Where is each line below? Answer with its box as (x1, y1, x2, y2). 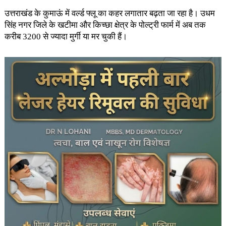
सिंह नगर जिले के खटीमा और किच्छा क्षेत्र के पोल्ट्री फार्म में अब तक (4, 20, 206, 30)
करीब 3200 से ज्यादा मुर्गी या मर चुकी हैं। (4, 32, 127, 41)
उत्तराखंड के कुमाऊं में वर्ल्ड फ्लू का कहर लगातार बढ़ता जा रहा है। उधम (4, 9, 215, 18)
